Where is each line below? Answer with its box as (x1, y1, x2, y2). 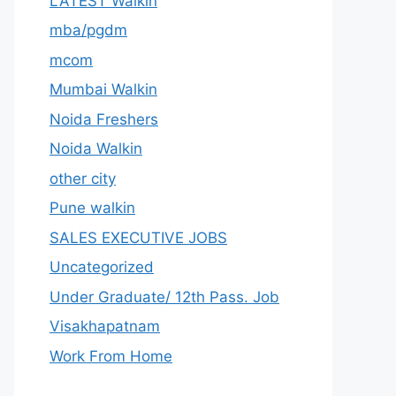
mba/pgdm (49, 21, 127, 39)
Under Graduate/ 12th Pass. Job (49, 287, 279, 306)
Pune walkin (49, 199, 135, 217)
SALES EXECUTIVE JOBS (49, 228, 227, 247)
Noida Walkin (49, 140, 142, 157)
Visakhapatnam (49, 317, 160, 335)
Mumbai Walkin (49, 80, 157, 98)
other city (49, 169, 116, 187)
